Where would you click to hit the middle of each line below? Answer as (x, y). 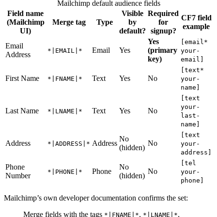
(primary (163, 50)
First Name (22, 78)
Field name (25, 14)
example (196, 27)
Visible (132, 14)
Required (163, 14)
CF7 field (196, 18)
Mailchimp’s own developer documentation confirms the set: (96, 198)
